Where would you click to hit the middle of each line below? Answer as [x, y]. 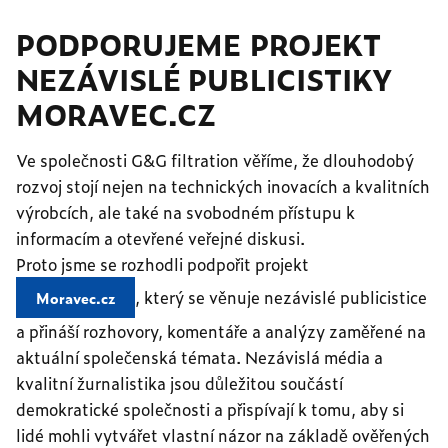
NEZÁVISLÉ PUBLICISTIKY [204, 78]
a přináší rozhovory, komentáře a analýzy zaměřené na [221, 331]
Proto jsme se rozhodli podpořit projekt [165, 264]
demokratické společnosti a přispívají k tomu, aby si [210, 409]
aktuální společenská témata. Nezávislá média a [199, 357]
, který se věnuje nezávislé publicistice [281, 297]
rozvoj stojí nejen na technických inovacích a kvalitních [223, 186]
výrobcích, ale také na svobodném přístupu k [185, 212]
